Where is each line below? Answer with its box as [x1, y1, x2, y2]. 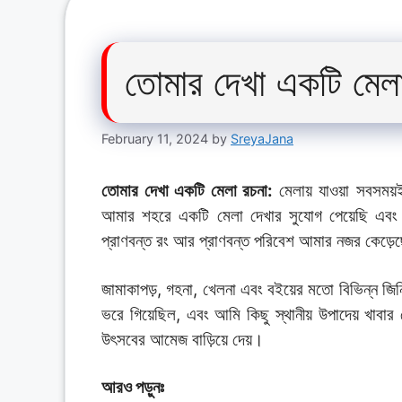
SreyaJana [231, 131, 293, 147]
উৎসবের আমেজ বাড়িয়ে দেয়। [101, 328, 264, 350]
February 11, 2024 [101, 131, 208, 147]
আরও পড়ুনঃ [101, 377, 164, 398]
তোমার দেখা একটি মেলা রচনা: [101, 180, 279, 202]
